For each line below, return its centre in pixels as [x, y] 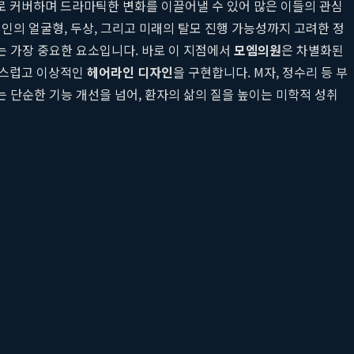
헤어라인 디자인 [130, 72]
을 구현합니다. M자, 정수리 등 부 [260, 72]
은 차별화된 [313, 49]
